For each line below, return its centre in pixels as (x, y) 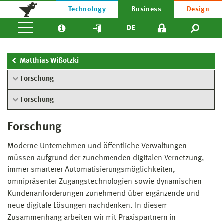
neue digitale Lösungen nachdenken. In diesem (88, 205)
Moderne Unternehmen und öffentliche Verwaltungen (97, 146)
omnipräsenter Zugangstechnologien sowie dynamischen (105, 182)
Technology (87, 9)
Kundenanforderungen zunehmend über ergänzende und (104, 194)
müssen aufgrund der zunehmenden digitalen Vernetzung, (106, 158)
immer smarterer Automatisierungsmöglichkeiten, (91, 170)
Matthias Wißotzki (49, 61)
